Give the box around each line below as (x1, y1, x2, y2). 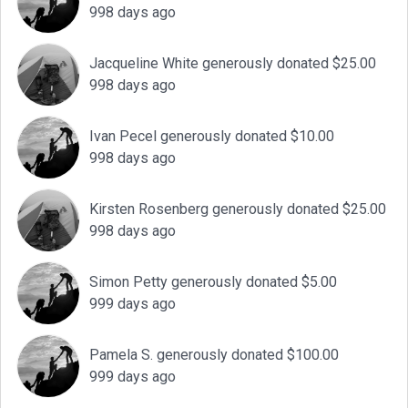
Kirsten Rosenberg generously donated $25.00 (89, 200, 386, 219)
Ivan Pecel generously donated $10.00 (89, 127, 334, 146)
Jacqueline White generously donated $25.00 (89, 55, 376, 73)
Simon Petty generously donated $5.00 (89, 273, 337, 291)
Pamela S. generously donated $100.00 (89, 346, 339, 364)
